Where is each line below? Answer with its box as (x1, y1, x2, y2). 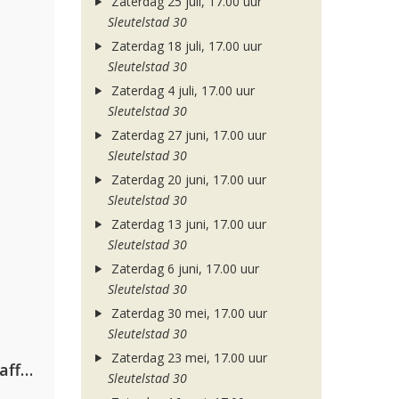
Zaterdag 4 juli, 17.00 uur (107, 82, 255, 99)
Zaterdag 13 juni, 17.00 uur (107, 216, 266, 232)
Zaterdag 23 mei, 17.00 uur (107, 349, 267, 366)
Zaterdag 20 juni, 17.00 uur (107, 171, 266, 188)
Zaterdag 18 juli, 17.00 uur (107, 37, 262, 54)
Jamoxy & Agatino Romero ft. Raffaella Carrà (20, 359, 33, 380)
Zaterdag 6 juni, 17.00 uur (107, 260, 259, 277)
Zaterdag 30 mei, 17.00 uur (107, 305, 267, 322)
